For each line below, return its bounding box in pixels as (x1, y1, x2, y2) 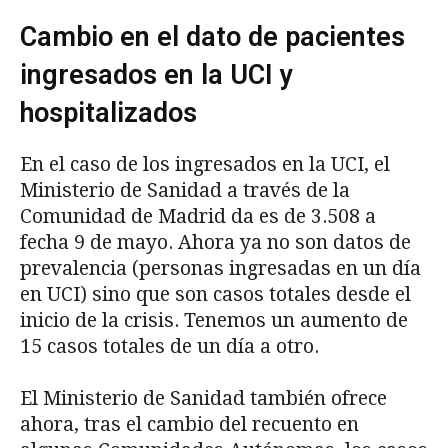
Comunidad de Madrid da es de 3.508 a (20, 205, 376, 229)
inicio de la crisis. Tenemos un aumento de (20, 309, 408, 333)
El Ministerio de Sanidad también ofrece (20, 387, 387, 411)
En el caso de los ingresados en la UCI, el (20, 153, 390, 177)
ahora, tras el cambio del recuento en (20, 413, 359, 437)
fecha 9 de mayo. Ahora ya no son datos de (20, 231, 411, 255)
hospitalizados (20, 97, 197, 130)
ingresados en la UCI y (20, 59, 293, 92)
